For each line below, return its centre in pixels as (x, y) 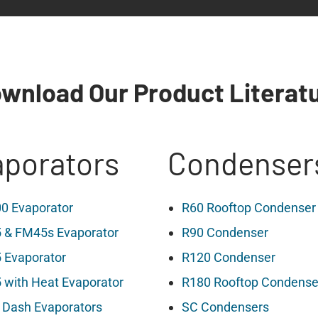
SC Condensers (225, 307)
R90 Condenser (225, 232)
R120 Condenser (229, 257)
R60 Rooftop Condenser (249, 207)
